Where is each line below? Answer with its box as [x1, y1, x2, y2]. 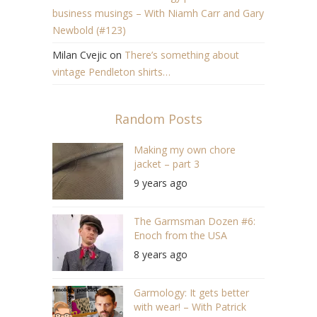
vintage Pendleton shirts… [52, 64, 171, 79]
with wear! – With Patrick [134, 299, 246, 313]
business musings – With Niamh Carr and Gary [52, 6, 264, 20]
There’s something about [125, 47, 239, 62]
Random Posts [115, 110, 202, 127]
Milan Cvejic [52, 47, 107, 62]
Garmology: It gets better [134, 285, 249, 299]
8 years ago [134, 247, 188, 261]
